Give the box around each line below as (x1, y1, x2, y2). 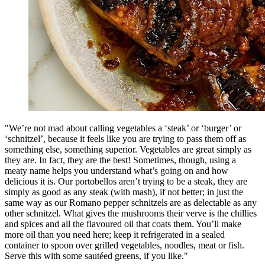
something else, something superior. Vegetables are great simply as (5, 144, 251, 154)
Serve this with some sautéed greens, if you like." (5, 250, 190, 261)
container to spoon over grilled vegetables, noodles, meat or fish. (5, 240, 244, 250)
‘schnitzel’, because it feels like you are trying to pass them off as (5, 133, 246, 144)
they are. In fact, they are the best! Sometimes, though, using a (5, 154, 236, 165)
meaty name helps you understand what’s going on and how (5, 165, 228, 176)
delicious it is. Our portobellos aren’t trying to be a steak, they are (5, 176, 247, 186)
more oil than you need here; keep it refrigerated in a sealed (5, 229, 225, 240)
